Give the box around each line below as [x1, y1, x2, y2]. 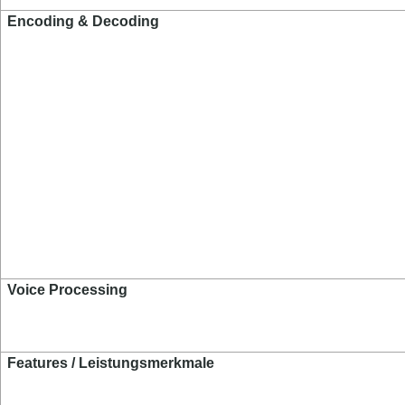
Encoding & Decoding [7, 14, 160, 29]
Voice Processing [7, 282, 128, 297]
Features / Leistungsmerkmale [7, 355, 215, 371]
